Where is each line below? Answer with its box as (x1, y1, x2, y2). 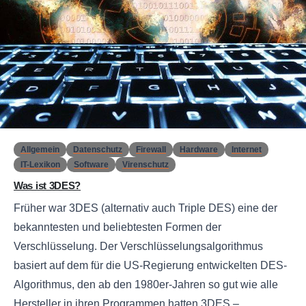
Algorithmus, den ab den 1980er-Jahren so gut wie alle (14, 279, 278, 291)
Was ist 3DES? (14, 180, 81, 192)
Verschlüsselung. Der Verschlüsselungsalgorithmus (14, 240, 263, 253)
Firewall (136, 145, 166, 155)
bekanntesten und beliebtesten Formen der (14, 221, 221, 234)
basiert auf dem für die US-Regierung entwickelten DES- (14, 260, 287, 272)
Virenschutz (122, 160, 169, 170)
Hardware (180, 145, 218, 155)
